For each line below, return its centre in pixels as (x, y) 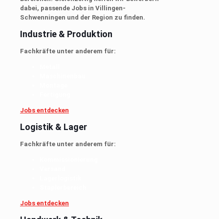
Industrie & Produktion (66, 34)
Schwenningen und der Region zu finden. (83, 18)
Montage (54, 85)
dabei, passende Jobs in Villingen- (73, 8)
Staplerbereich (63, 187)
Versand (53, 169)
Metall (50, 66)
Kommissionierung (69, 159)
